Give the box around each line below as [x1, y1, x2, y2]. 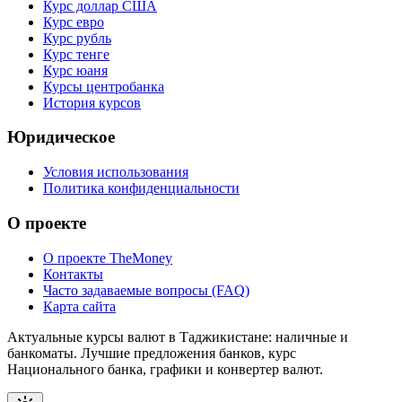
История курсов [43, 94, 141, 110]
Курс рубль [43, 30, 111, 46]
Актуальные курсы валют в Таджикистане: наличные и [7, 328, 348, 345]
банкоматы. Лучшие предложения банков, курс [7, 345, 296, 361]
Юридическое [7, 127, 115, 147]
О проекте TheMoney [43, 249, 172, 266]
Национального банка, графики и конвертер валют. [7, 361, 323, 377]
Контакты [43, 266, 103, 282]
